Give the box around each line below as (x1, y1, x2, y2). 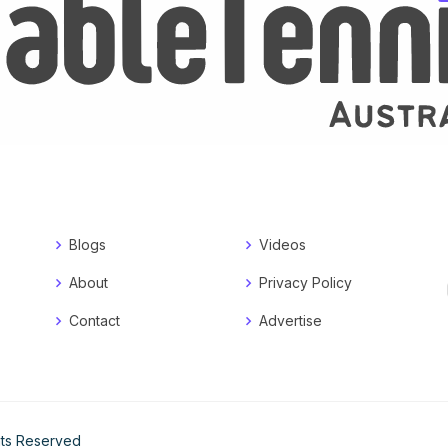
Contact (69, 312, 120, 330)
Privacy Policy (259, 274, 352, 292)
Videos (259, 236, 306, 254)
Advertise (259, 312, 322, 330)
